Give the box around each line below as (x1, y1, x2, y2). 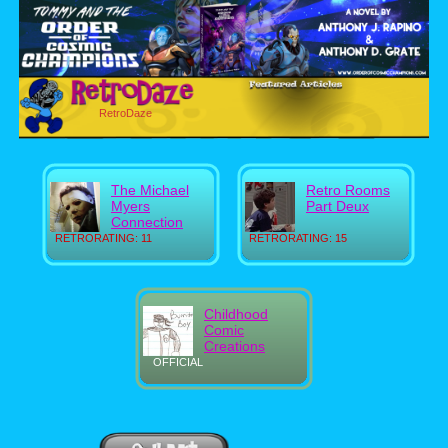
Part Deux (306, 198, 369, 214)
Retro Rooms (306, 182, 390, 198)
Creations (204, 338, 265, 354)
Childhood (204, 306, 268, 322)
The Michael (111, 182, 189, 198)
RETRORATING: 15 (249, 232, 347, 244)
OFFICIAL (153, 356, 203, 368)
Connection (111, 214, 183, 230)
